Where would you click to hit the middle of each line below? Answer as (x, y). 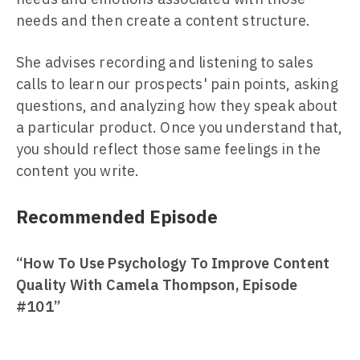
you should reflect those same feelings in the (169, 149)
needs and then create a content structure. (164, 20)
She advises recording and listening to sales (165, 62)
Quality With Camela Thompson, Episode (157, 285)
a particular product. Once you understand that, (180, 127)
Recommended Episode (117, 217)
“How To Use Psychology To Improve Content (173, 263)
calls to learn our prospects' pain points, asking (177, 84)
